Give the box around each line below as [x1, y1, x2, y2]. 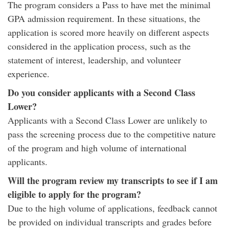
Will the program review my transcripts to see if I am [8, 174, 218, 187]
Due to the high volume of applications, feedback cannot [8, 202, 217, 214]
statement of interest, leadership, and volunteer [8, 54, 181, 66]
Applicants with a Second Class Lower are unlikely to [8, 114, 207, 126]
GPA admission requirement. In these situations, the [8, 12, 200, 25]
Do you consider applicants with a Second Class [8, 86, 195, 99]
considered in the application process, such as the [8, 40, 191, 52]
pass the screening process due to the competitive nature [8, 128, 216, 140]
